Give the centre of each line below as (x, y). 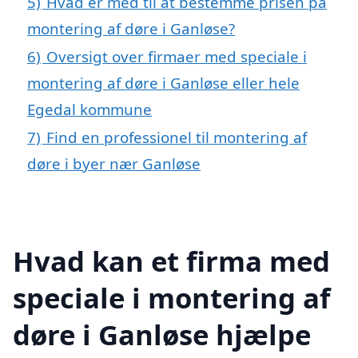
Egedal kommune (89, 109)
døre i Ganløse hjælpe (162, 334)
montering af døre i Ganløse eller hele (163, 83)
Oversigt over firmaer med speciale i (177, 57)
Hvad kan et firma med (171, 261)
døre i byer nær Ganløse (114, 164)
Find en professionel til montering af (177, 137)
